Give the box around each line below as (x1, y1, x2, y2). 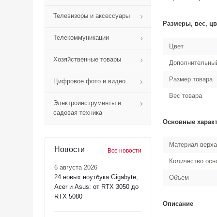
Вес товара (169, 92, 202, 99)
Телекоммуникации (53, 34, 109, 41)
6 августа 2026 (54, 164, 97, 171)
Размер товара (169, 76, 213, 83)
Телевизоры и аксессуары (53, 12, 130, 19)
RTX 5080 (54, 193, 82, 200)
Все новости (108, 147, 141, 154)
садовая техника (53, 109, 102, 116)
